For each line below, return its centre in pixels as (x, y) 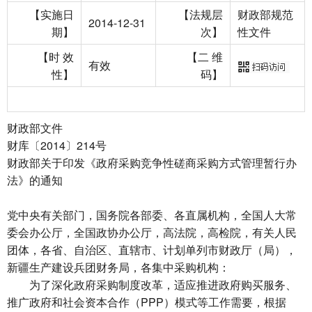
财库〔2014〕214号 (57, 145)
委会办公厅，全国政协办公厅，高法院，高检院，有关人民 (152, 232)
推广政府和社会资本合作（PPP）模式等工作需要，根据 (147, 302)
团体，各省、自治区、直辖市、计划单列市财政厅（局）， (152, 250)
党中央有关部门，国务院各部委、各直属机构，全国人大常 (152, 215)
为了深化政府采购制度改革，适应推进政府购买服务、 (152, 284)
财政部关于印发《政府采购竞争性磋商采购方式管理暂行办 (152, 163)
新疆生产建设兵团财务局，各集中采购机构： (118, 267)
